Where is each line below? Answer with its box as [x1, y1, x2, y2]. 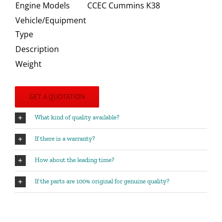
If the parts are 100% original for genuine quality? [34, 177, 169, 185]
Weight [15, 58, 42, 70]
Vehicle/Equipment [15, 15, 86, 26]
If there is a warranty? [34, 135, 95, 143]
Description [15, 44, 59, 55]
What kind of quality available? [34, 113, 119, 121]
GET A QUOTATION [29, 92, 85, 102]
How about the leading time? [34, 156, 114, 164]
